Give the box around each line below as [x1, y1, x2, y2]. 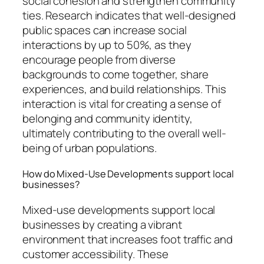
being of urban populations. [22, 140, 157, 156]
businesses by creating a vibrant [22, 216, 182, 232]
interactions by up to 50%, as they [22, 37, 192, 53]
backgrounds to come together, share [22, 67, 209, 82]
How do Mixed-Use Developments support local [22, 167, 234, 180]
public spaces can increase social [22, 22, 187, 38]
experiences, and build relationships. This [22, 81, 226, 97]
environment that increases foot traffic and [22, 231, 233, 247]
